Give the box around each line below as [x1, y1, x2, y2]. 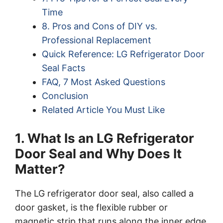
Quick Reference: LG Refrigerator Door [42, 48, 205, 59]
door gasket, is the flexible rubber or [15, 202, 168, 213]
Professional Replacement [42, 34, 151, 45]
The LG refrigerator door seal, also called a [15, 188, 194, 199]
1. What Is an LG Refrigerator [15, 130, 194, 146]
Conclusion [42, 90, 89, 101]
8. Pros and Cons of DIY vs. [42, 20, 157, 31]
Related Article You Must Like [42, 104, 165, 115]
